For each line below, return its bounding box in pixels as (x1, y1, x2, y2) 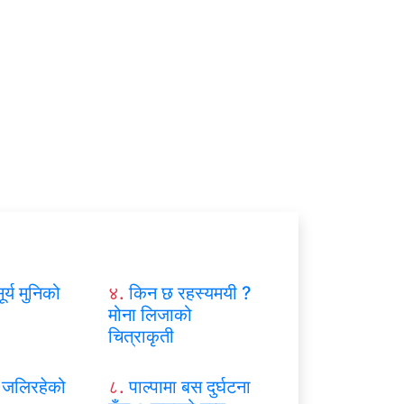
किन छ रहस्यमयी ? (128, 281, 252, 304)
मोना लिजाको (107, 303, 192, 326)
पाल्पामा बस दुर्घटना (128, 375, 251, 398)
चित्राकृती (107, 325, 174, 347)
